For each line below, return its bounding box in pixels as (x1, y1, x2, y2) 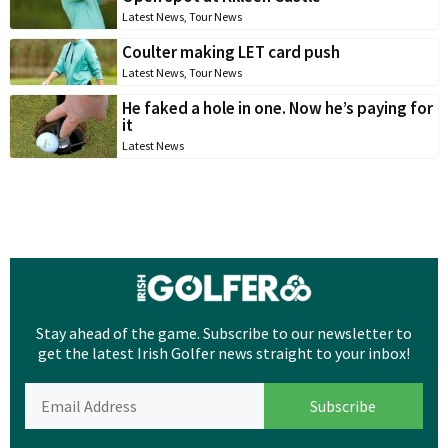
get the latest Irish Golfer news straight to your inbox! (38, 343, 410, 364)
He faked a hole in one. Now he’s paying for (122, 97, 433, 120)
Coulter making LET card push (122, 41, 340, 64)
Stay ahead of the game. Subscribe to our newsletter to (36, 323, 412, 344)
